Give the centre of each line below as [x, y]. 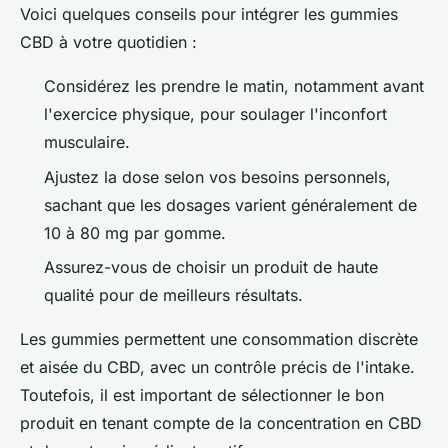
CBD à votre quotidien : [108, 42]
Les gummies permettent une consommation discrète [219, 339]
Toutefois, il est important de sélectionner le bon [202, 395]
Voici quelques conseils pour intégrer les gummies [209, 14]
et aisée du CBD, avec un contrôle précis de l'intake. [217, 367]
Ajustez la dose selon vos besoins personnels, [217, 176]
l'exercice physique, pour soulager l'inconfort [215, 114]
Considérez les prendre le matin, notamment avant [234, 86]
